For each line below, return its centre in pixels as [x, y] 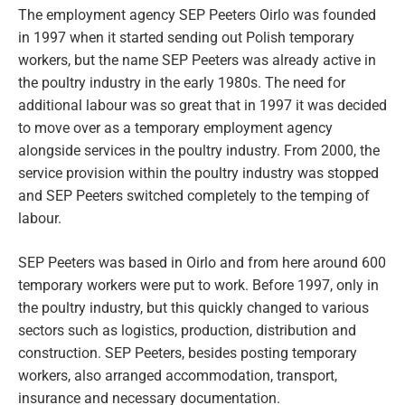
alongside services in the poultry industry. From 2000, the [199, 150]
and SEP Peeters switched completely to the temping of [194, 195]
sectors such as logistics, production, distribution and [187, 330]
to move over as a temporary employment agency [175, 127]
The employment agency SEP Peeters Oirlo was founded [197, 14]
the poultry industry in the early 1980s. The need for [182, 82]
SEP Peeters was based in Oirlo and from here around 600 [202, 262]
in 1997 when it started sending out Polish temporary [186, 37]
